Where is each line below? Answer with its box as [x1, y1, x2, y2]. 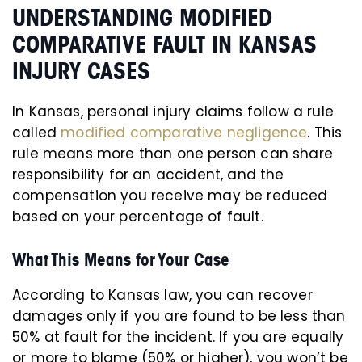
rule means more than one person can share [12, 144, 333, 163]
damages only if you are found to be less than [12, 306, 346, 326]
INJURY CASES [12, 57, 150, 86]
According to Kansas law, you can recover [12, 285, 313, 305]
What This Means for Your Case [12, 249, 229, 271]
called [12, 123, 57, 142]
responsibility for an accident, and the [12, 165, 284, 184]
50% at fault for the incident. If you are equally [12, 327, 344, 347]
